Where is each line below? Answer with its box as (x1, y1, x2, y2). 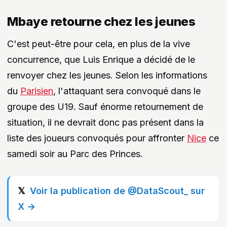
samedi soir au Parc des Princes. (7, 148, 143, 159)
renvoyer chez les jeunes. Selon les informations (7, 69, 207, 81)
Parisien (20, 85, 53, 96)
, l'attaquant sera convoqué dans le (53, 85, 201, 96)
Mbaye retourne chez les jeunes (7, 14, 196, 29)
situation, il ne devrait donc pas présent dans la (7, 117, 204, 128)
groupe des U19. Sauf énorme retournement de (7, 101, 203, 112)
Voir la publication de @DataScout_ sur (30, 185, 205, 196)
